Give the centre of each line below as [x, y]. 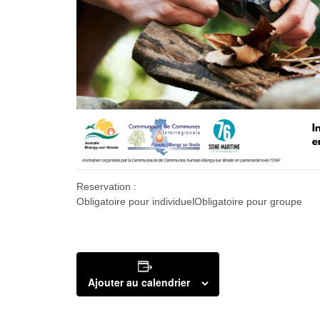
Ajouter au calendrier [139, 282]
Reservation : [106, 186]
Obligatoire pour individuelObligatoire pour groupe [189, 201]
